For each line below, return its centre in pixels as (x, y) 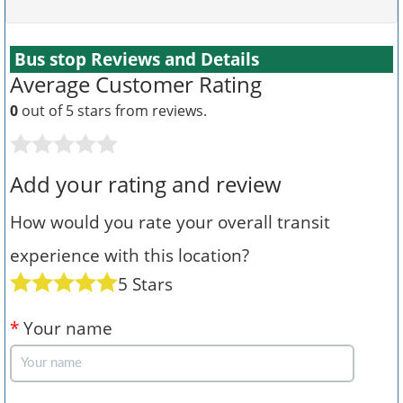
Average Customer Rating (136, 84)
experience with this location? (130, 255)
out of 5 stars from (85, 111)
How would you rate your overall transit (170, 222)
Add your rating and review (146, 184)
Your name (66, 328)
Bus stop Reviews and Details (137, 59)
